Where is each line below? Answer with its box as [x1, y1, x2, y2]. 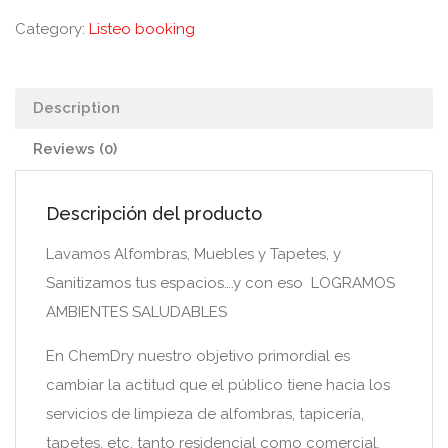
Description [33, 99, 120, 117]
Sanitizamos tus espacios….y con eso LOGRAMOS [46, 274, 395, 292]
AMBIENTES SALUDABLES [46, 303, 227, 321]
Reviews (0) [33, 140, 117, 158]
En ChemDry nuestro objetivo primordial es [46, 347, 350, 365]
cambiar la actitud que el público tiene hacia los [46, 376, 390, 394]
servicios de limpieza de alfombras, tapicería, [46, 405, 364, 423]
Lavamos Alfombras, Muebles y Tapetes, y [46, 245, 341, 263]
